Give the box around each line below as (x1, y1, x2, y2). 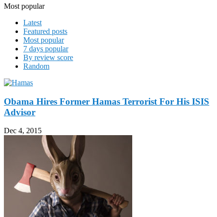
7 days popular (23, 44, 68, 53)
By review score (23, 53, 73, 62)
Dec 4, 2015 (4, 126, 42, 135)
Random (23, 62, 49, 70)
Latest (23, 18, 42, 27)
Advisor (4, 107, 35, 117)
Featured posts (23, 27, 67, 35)
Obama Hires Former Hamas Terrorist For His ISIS (4, 96, 209, 107)
